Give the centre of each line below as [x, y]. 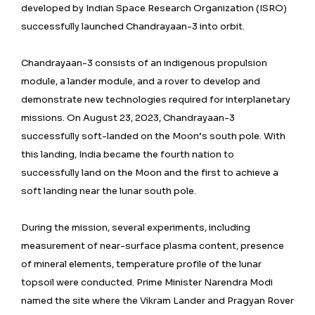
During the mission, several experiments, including [136, 227]
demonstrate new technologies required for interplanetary [156, 99]
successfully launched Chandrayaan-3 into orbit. [133, 26]
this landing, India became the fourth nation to [128, 154]
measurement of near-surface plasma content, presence [153, 245]
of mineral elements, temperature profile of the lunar [141, 264]
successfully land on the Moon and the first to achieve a [150, 172]
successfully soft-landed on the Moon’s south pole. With [153, 136]
